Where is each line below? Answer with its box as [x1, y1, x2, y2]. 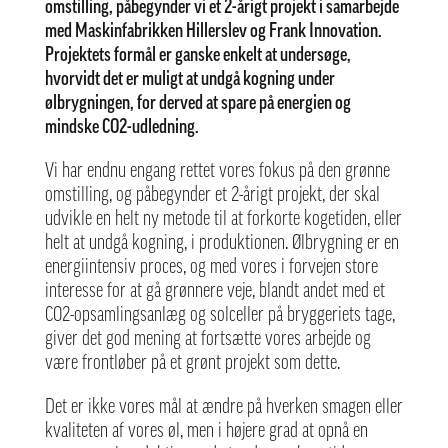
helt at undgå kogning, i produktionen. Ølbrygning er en [44, 234, 399, 254]
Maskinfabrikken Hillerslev [74, 22, 247, 42]
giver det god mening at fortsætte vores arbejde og [44, 330, 371, 350]
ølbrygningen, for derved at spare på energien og [44, 94, 351, 114]
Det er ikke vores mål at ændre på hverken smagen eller [44, 398, 403, 418]
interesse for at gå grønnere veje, [44, 282, 259, 302]
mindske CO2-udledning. [44, 118, 199, 138]
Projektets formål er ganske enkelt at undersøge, [44, 46, 351, 66]
